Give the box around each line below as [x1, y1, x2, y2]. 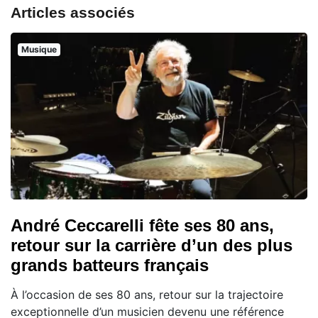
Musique [21, 43, 57, 55]
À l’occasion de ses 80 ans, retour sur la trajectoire [11, 287, 283, 302]
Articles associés [11, 4, 135, 21]
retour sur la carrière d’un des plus [11, 235, 292, 255]
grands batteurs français [11, 255, 209, 275]
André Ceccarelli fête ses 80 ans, [11, 215, 274, 235]
